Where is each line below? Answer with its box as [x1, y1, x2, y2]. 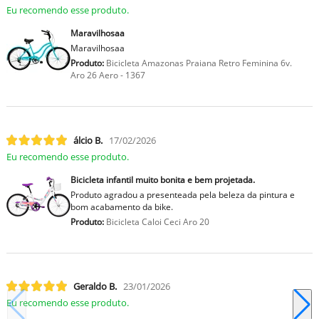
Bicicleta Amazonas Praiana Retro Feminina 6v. [103, 57, 292, 70]
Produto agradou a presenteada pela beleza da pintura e [70, 188, 295, 201]
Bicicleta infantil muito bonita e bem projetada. [70, 173, 255, 186]
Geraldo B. [73, 279, 117, 293]
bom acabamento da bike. [70, 200, 173, 213]
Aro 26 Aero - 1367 [70, 69, 145, 82]
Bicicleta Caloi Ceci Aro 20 [103, 215, 209, 228]
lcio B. [73, 133, 103, 147]
